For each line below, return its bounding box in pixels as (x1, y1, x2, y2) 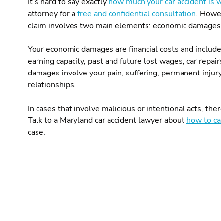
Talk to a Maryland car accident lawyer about (27, 115, 186, 126)
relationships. (27, 79, 76, 90)
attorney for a (27, 8, 77, 19)
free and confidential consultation (77, 8, 196, 19)
